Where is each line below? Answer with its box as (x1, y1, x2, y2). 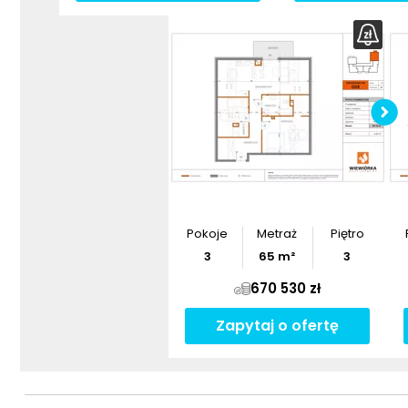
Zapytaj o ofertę (216, 315, 339, 336)
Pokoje (187, 225, 229, 242)
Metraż (257, 225, 298, 242)
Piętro (330, 225, 364, 242)
